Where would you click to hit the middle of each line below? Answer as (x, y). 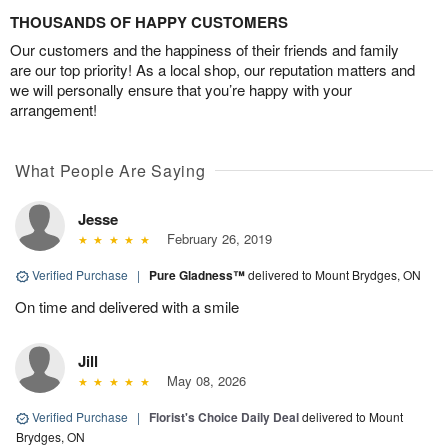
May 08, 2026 (202, 380)
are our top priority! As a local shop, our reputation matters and (212, 69)
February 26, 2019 (215, 238)
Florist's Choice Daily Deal (224, 417)
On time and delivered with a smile (127, 306)
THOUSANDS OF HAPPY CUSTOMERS (149, 22)
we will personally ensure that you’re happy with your (181, 89)
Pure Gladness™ (198, 275)
